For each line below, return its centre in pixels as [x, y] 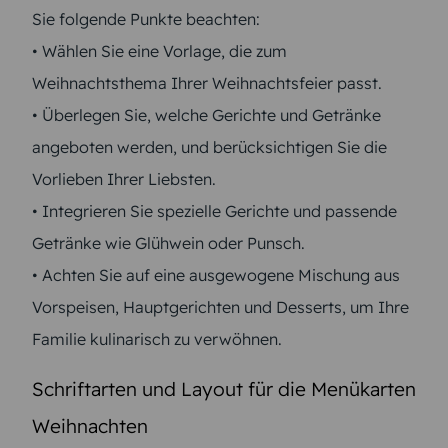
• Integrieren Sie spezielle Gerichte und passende [214, 210]
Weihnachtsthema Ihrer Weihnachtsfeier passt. [207, 82]
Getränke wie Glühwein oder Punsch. [168, 242]
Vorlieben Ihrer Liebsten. [124, 178]
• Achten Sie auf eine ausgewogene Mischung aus [216, 274]
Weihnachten [90, 425]
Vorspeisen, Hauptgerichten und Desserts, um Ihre [220, 306]
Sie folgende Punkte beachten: [146, 18]
